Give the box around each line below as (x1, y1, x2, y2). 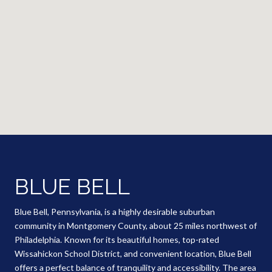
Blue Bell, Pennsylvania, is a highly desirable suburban (15, 206, 215, 217)
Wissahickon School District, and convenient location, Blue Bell (15, 248, 251, 259)
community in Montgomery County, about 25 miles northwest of (15, 220, 257, 231)
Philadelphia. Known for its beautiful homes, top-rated (15, 234, 219, 245)
